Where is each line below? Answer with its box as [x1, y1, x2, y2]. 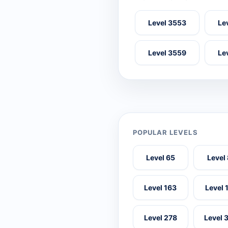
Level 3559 [148, 48, 187, 58]
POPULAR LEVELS [133, 128, 198, 137]
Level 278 [144, 213, 177, 222]
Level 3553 [148, 18, 187, 27]
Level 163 [144, 183, 177, 192]
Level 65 [146, 153, 175, 162]
